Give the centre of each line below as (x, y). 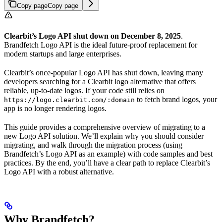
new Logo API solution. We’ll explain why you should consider (104, 136)
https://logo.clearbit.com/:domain (69, 100)
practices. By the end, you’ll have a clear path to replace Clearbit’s (107, 163)
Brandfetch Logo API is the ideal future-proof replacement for (101, 45)
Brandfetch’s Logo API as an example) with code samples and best (108, 154)
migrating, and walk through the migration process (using (93, 145)
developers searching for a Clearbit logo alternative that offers (100, 81)
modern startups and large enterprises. (63, 54)
